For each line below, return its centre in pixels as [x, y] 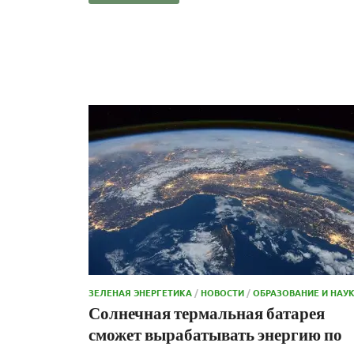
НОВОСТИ [222, 292]
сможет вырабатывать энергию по [215, 333]
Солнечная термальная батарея [207, 312]
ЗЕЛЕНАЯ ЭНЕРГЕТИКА [140, 292]
